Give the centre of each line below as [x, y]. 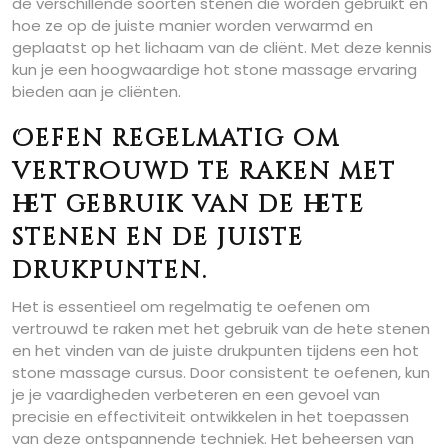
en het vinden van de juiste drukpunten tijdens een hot [215, 350]
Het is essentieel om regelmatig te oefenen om [191, 306]
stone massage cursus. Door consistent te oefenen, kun [221, 372]
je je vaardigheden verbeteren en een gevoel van [196, 394]
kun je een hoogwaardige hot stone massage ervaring [214, 69]
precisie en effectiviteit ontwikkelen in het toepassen [210, 416]
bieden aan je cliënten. [96, 91]
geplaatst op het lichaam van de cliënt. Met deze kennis [222, 47]
